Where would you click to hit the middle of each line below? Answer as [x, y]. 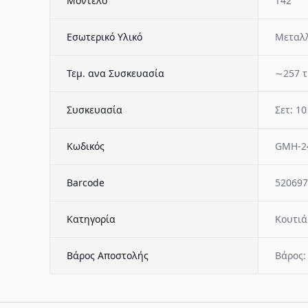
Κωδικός [86, 146]
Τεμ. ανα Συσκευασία [115, 73]
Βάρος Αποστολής [108, 255]
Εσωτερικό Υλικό [104, 37]
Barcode [86, 183]
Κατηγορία [91, 219]
